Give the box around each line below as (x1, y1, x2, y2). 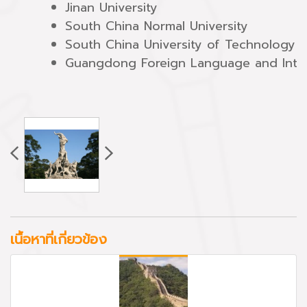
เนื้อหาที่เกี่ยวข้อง (10, 228, 107, 249)
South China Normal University (65, 16, 248, 36)
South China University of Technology (65, 34, 295, 54)
